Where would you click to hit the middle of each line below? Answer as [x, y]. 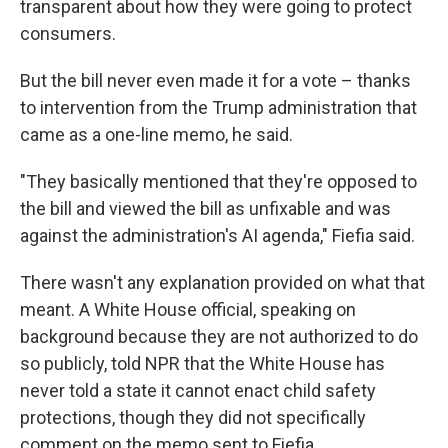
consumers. [68, 33]
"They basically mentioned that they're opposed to [218, 181]
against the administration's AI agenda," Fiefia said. [217, 235]
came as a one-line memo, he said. [156, 134]
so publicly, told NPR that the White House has [202, 363]
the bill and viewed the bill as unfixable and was [205, 208]
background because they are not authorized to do [219, 336]
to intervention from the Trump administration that [218, 107]
